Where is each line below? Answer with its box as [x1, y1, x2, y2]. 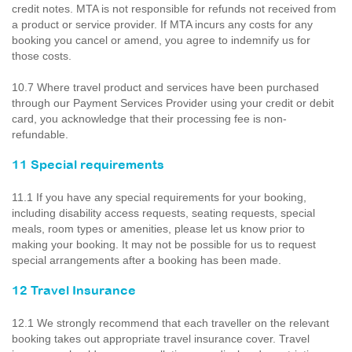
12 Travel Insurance [12, 285, 136, 297]
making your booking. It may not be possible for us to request [12, 238, 316, 251]
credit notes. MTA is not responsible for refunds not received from [12, 2, 336, 15]
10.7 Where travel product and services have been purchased [12, 81, 319, 93]
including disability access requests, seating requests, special [12, 207, 315, 219]
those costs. [12, 49, 71, 62]
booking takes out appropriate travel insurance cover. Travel [12, 332, 310, 345]
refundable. [12, 128, 68, 141]
